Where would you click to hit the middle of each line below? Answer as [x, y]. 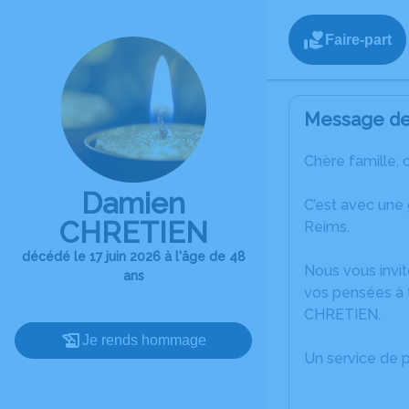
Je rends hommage [144, 340]
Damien [133, 203]
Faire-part [358, 39]
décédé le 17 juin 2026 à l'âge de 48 [133, 257]
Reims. [327, 227]
